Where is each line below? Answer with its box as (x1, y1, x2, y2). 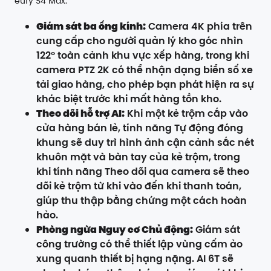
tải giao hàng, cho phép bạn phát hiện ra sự (36, 77, 254, 92)
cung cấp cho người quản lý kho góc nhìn (36, 34, 243, 48)
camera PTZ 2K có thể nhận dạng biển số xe (36, 63, 253, 77)
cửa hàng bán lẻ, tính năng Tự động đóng (36, 121, 243, 135)
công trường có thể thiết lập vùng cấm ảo (36, 237, 243, 252)
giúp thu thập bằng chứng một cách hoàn (36, 194, 247, 208)
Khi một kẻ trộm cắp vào (125, 106, 248, 121)
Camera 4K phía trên (146, 19, 252, 34)
